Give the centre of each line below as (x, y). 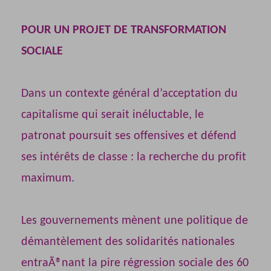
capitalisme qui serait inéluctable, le (113, 115)
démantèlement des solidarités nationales (128, 242)
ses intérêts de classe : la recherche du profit (134, 158)
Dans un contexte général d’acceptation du (129, 94)
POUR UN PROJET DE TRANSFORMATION (124, 31)
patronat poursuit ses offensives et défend (129, 136)
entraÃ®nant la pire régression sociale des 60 (135, 263)
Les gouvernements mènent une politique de (135, 221)
